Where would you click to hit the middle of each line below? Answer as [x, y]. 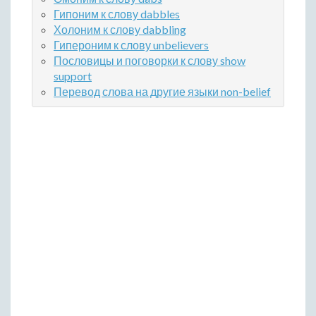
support [73, 76]
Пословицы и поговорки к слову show [150, 61]
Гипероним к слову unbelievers [131, 45]
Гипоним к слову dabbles [117, 14]
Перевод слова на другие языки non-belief [162, 92]
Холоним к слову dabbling [120, 30]
